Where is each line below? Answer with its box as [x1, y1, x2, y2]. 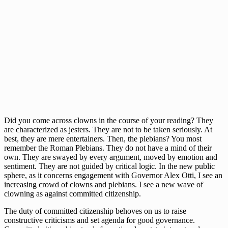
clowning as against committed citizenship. [4, 189, 141, 198]
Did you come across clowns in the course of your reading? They [4, 116, 213, 125]
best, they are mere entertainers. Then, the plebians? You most [4, 134, 202, 144]
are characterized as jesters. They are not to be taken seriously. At [4, 125, 212, 134]
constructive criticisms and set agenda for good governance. [4, 216, 195, 225]
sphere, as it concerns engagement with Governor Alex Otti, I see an [4, 171, 222, 180]
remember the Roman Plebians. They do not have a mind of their [4, 144, 212, 153]
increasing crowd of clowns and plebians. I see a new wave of [4, 180, 203, 189]
